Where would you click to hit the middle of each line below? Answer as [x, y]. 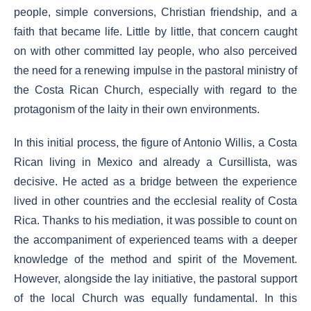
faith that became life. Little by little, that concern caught [155, 32]
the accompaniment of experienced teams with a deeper [155, 240]
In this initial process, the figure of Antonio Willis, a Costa [155, 143]
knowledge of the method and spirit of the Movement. [155, 259]
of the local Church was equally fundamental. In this [155, 298]
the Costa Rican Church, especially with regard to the [155, 90]
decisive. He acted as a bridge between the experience [155, 182]
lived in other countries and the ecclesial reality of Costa [155, 201]
